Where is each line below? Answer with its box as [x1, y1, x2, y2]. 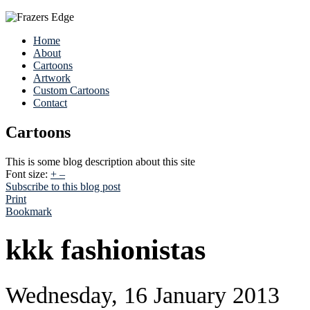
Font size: [6, 167, 48, 180]
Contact [33, 97, 67, 109]
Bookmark [6, 205, 52, 217]
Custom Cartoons [33, 84, 109, 96]
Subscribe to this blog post [6, 180, 120, 192]
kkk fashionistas [6, 233, 206, 266]
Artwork [33, 72, 71, 84]
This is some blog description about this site [6, 155, 195, 167]
